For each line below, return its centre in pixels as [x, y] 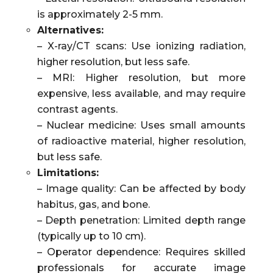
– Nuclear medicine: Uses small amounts [141, 126]
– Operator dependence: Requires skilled [141, 252]
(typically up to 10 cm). [91, 236]
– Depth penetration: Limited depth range [141, 221]
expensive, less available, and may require [141, 94]
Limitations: [68, 173]
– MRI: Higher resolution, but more [141, 78]
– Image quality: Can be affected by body [141, 189]
